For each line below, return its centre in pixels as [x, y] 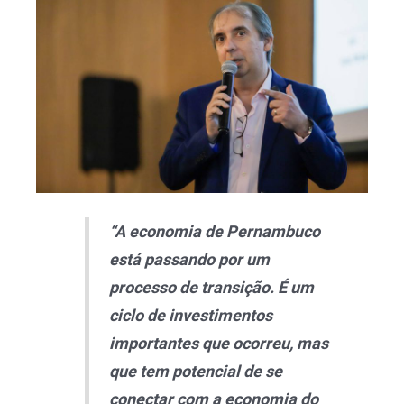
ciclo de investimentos [190, 316]
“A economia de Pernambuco [214, 232]
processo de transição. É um [211, 288]
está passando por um [189, 260]
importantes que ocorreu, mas [218, 344]
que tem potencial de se [195, 372]
